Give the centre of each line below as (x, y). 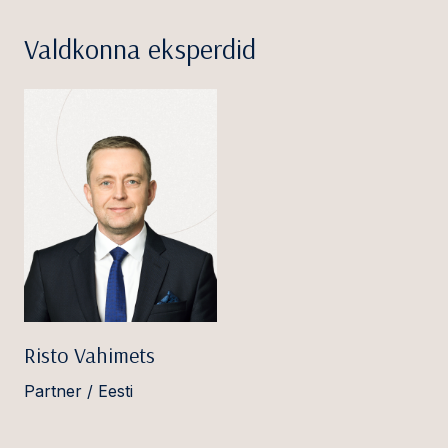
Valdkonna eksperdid (140, 48)
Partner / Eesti (78, 391)
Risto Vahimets (89, 355)
